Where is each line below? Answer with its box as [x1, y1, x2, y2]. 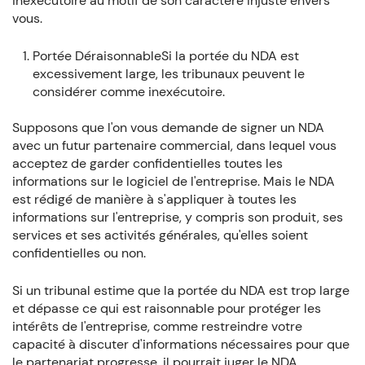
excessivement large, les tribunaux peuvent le [32, 65, 305, 83]
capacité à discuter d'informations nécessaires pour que [11, 336, 350, 354]
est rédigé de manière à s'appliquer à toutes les [11, 191, 297, 209]
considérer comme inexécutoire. [32, 83, 225, 101]
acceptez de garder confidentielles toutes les [11, 155, 283, 173]
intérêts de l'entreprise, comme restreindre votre [11, 318, 302, 336]
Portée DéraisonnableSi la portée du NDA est [32, 47, 299, 65]
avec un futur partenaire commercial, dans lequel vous [11, 137, 336, 155]
